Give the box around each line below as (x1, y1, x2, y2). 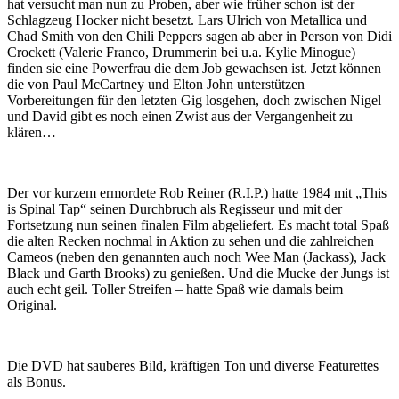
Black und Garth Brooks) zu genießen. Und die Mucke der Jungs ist (7, 265, 389, 281)
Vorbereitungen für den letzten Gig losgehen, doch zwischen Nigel (7, 93, 381, 108)
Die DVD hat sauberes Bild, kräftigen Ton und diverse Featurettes (7, 358, 379, 373)
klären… (7, 125, 56, 140)
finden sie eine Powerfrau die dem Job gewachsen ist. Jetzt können (7, 61, 381, 76)
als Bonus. (7, 374, 66, 389)
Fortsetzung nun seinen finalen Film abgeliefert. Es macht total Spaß (7, 217, 389, 232)
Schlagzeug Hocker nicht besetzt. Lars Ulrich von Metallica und (7, 12, 367, 28)
